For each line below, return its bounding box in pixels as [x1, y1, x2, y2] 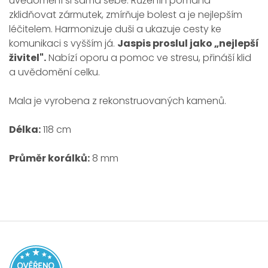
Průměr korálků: [9, 151, 90, 165]
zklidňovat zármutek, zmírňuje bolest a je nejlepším [9, 8, 242, 22]
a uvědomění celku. [9, 65, 100, 79]
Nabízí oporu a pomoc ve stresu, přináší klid [46, 51, 251, 65]
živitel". [9, 51, 46, 65]
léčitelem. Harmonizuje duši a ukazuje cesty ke [9, 22, 221, 36]
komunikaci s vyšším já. [9, 36, 117, 50]
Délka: [9, 123, 41, 136]
